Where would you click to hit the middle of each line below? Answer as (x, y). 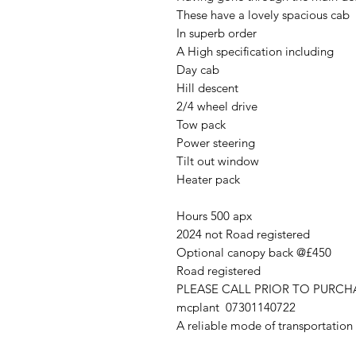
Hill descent (209, 88)
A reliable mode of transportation (265, 325)
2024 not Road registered (245, 234)
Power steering (217, 143)
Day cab (198, 70)
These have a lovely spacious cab (265, 15)
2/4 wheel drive (219, 106)
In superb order (218, 33)
